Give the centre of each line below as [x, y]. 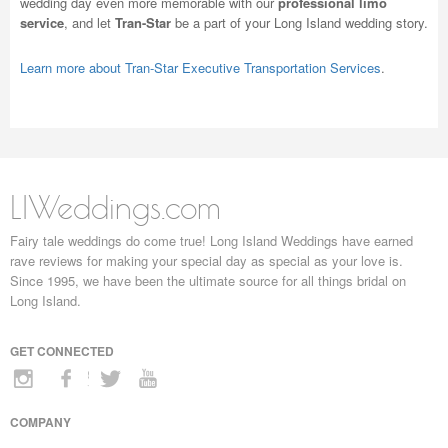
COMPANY [40, 422]
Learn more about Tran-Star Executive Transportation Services [200, 67]
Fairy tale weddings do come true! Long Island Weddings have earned [211, 240]
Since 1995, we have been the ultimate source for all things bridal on [208, 280]
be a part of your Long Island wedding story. [299, 22]
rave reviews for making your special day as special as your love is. [206, 260]
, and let [89, 22]
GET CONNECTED [62, 351]
